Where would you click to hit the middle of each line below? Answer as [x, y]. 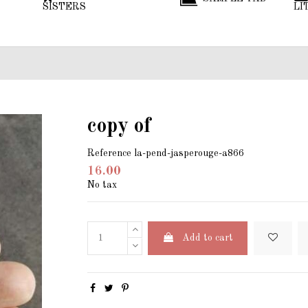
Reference [109, 153]
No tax [102, 185]
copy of [119, 127]
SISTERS [64, 7]
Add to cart [208, 238]
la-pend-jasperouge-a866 [189, 153]
